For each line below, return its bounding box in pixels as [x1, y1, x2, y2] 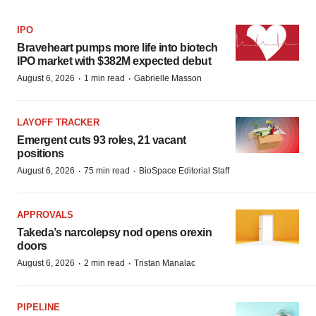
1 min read [84, 73, 125, 84]
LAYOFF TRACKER [17, 117, 99, 128]
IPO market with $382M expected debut [17, 55, 211, 68]
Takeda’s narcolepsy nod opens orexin [17, 226, 212, 239]
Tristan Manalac [134, 258, 195, 269]
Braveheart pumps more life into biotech [17, 42, 218, 54]
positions [17, 147, 64, 160]
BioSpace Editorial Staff [139, 166, 229, 176]
